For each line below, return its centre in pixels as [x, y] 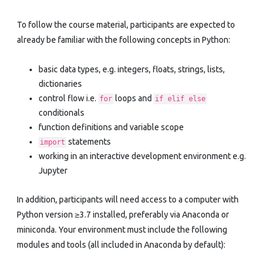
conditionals [61, 112]
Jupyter [53, 170]
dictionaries [60, 83]
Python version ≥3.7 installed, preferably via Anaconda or [123, 214]
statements [89, 141]
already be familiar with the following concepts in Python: [124, 39]
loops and [133, 98]
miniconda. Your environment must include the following [122, 229]
